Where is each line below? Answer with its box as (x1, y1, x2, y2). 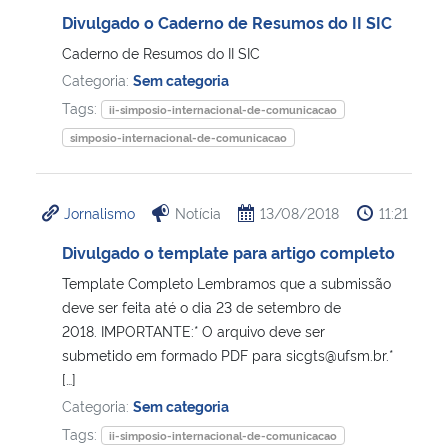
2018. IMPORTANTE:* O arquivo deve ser (62, 320, 325, 340)
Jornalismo (64, 202, 135, 222)
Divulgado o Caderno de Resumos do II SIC (62, 10, 392, 33)
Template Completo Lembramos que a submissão (62, 272, 391, 292)
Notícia (174, 202, 221, 222)
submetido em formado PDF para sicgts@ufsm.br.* (62, 344, 393, 364)
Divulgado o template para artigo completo (62, 240, 395, 263)
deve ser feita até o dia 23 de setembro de (62, 296, 341, 316)
